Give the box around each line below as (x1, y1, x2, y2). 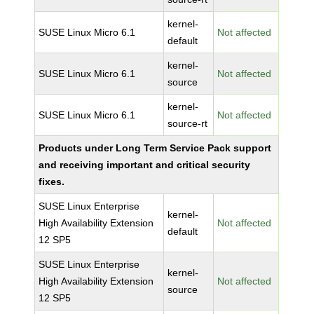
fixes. (39, 176, 65, 187)
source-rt (168, 118, 208, 129)
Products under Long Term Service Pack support (39, 142, 272, 153)
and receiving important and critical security (39, 159, 251, 170)
